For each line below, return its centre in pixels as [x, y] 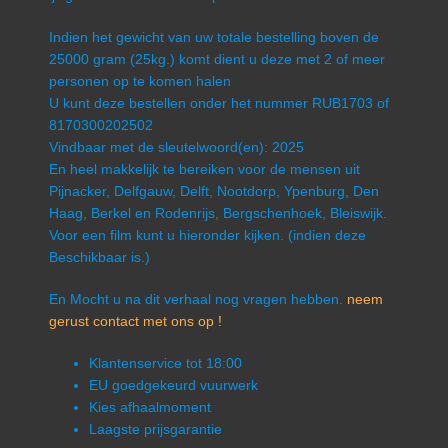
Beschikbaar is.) [99, 257]
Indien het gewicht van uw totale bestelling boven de [213, 37]
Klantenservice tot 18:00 [165, 363]
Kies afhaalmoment [149, 407]
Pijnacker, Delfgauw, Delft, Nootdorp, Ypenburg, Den [213, 191]
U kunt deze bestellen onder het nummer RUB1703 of [218, 103]
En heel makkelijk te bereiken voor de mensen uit [204, 169]
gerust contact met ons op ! [135, 321]
